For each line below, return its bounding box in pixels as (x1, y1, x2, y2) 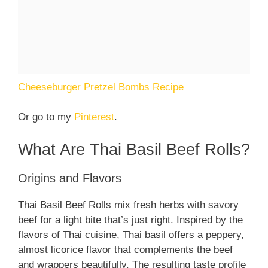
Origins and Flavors (18, 171, 121, 185)
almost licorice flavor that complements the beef (18, 243, 233, 255)
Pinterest (74, 111, 114, 123)
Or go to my (18, 111, 74, 123)
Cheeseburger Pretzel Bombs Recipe (18, 81, 184, 93)
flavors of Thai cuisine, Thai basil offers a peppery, (18, 229, 244, 240)
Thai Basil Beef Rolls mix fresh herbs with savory (18, 199, 239, 211)
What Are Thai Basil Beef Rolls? (18, 140, 250, 159)
